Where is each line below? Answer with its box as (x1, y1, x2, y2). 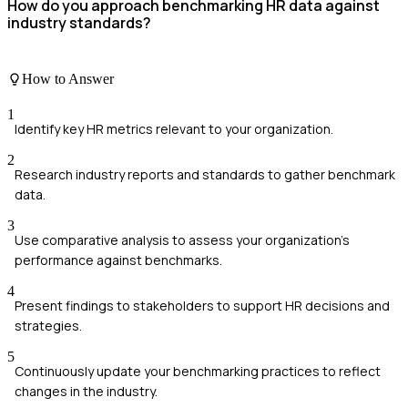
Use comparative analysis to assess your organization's (15, 230, 350, 249)
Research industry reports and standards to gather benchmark (15, 165, 395, 183)
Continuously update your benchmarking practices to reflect (15, 362, 381, 380)
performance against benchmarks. (15, 250, 222, 269)
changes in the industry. (15, 382, 158, 400)
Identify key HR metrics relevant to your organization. (15, 119, 333, 138)
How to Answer (22, 70, 114, 87)
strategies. (15, 316, 82, 334)
